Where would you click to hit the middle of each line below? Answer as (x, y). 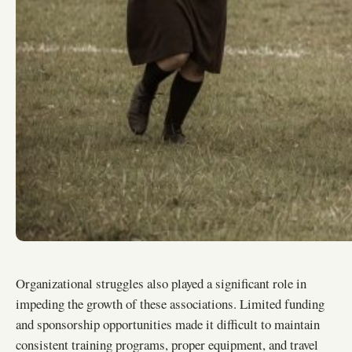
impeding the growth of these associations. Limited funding (170, 304)
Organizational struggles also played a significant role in (161, 284)
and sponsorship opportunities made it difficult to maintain (168, 324)
